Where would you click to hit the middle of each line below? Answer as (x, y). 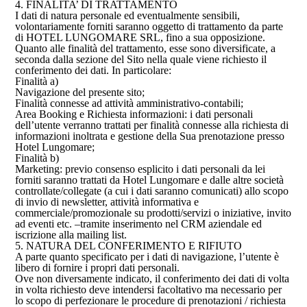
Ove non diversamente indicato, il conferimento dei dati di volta (152, 279)
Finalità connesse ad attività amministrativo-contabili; (130, 103)
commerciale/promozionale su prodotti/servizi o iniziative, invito (153, 213)
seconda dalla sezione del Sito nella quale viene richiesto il (141, 59)
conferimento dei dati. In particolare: (94, 70)
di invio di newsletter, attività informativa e (107, 202)
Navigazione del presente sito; (80, 92)
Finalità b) (37, 158)
